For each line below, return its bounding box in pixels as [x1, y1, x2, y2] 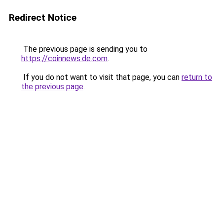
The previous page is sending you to [21, 44, 147, 54]
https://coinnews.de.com [21, 54, 108, 63]
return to [182, 73, 212, 82]
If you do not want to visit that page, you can [21, 73, 182, 82]
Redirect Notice [9, 12, 76, 23]
